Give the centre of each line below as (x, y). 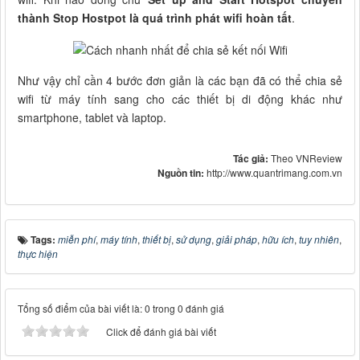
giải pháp (237, 239)
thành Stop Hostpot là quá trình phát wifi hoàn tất (155, 17)
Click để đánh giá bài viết (161, 331)
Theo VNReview (307, 157)
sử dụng (194, 239)
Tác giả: (252, 158)
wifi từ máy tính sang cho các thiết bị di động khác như (180, 98)
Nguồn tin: (182, 172)
